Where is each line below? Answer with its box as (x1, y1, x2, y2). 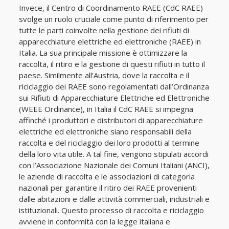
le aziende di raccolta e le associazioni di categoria (18, 171, 195, 181)
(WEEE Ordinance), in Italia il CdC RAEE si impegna (18, 104, 193, 114)
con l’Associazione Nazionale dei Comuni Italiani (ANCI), (18, 160, 210, 170)
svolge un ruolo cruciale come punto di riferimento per (18, 14, 209, 24)
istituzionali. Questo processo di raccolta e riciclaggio (18, 205, 204, 215)
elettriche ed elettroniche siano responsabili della (18, 126, 192, 136)
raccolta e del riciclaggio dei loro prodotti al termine (18, 138, 199, 148)
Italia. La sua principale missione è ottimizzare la (18, 48, 187, 58)
